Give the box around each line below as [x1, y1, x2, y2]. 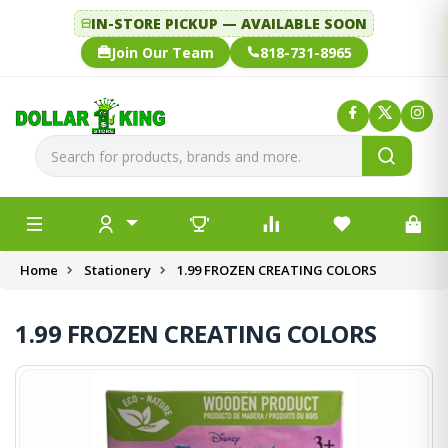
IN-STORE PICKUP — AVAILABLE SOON [91, 14, 367, 33]
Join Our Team [110, 43, 214, 62]
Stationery [84, 261, 151, 280]
